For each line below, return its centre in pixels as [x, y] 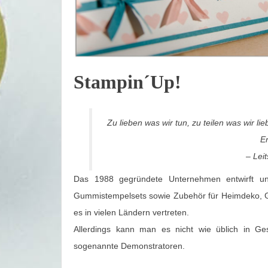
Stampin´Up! [127, 82]
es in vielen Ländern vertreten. [131, 212]
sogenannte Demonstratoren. [129, 246]
